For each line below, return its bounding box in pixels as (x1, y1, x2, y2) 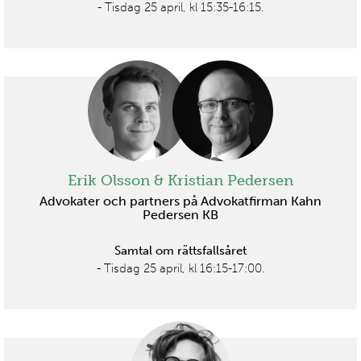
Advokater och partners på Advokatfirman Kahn (39, 193, 322, 210)
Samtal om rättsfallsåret (114, 243, 247, 259)
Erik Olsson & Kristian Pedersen (68, 172, 293, 190)
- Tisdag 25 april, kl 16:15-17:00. (96, 261, 265, 276)
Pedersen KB (143, 207, 218, 223)
